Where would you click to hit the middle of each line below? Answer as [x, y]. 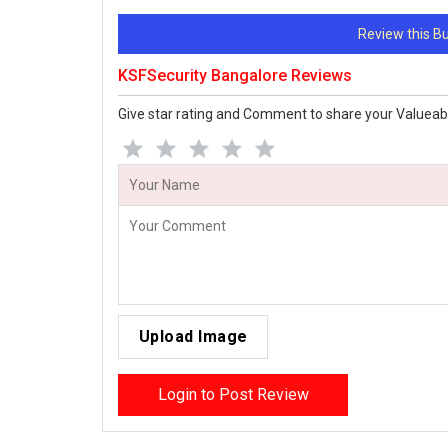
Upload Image [193, 337]
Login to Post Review [233, 395]
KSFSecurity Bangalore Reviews [235, 76]
